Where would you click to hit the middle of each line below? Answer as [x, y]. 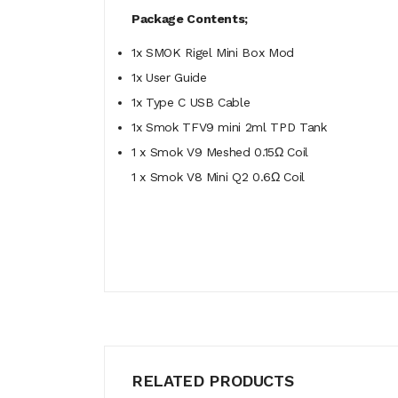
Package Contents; [190, 19]
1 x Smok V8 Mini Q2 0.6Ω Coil [218, 177]
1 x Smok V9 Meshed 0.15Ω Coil [220, 152]
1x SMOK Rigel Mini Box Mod [213, 52]
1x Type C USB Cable [191, 102]
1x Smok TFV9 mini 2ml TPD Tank [229, 127]
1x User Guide [169, 77]
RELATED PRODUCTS [213, 381]
